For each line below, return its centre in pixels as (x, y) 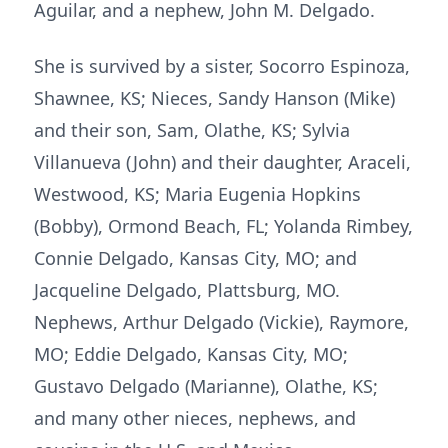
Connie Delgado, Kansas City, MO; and (195, 258)
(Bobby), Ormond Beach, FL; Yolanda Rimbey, (223, 226)
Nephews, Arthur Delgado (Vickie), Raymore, (221, 322)
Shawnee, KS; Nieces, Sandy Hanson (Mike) (214, 98)
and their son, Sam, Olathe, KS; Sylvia (192, 130)
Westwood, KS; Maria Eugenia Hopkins (197, 194)
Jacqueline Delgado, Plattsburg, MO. (187, 290)
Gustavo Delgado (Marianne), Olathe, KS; (206, 386)
